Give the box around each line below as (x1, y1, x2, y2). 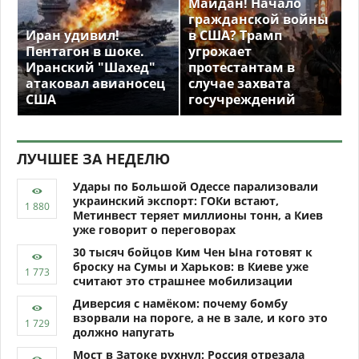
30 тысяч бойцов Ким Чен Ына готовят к (73, 244, 313, 260)
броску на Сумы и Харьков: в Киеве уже (73, 258, 309, 274)
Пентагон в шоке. (26, 42, 144, 60)
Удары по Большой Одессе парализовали (73, 178, 318, 194)
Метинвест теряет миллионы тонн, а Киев (73, 207, 323, 223)
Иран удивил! (26, 26, 119, 44)
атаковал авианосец (26, 74, 165, 92)
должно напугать (73, 324, 175, 340)
